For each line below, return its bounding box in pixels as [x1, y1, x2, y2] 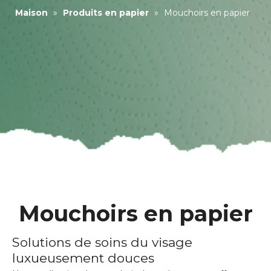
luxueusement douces [12, 250, 154, 266]
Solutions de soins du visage [12, 235, 192, 250]
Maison [15, 7, 48, 18]
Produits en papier [63, 7, 149, 18]
